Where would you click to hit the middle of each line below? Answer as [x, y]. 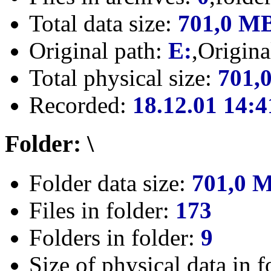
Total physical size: [123, 77]
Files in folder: [102, 211]
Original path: [99, 50]
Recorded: [81, 105]
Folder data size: [110, 183]
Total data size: [103, 23]
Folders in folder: [115, 238]
